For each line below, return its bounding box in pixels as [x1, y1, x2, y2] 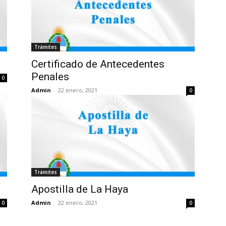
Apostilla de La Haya [31, 183, 128, 196]
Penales [31, 71, 69, 83]
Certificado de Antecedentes [31, 58, 164, 71]
